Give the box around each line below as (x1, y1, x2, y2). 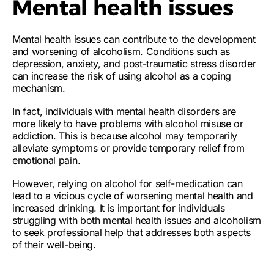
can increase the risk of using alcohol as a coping (12, 70, 231, 82)
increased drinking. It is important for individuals (12, 202, 225, 214)
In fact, (12, 105, 46, 117)
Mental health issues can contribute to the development (12, 33, 256, 45)
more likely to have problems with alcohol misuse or (12, 117, 243, 130)
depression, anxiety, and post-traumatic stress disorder (12, 57, 256, 70)
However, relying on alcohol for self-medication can (12, 177, 243, 190)
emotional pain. (12, 154, 81, 166)
